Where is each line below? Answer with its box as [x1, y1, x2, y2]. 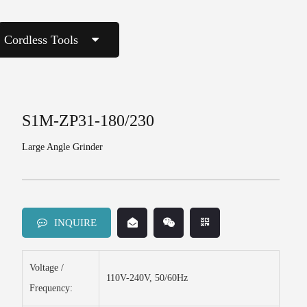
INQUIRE [53, 217, 97, 228]
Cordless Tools [3, 33, 78, 47]
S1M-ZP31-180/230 [22, 112, 154, 130]
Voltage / [29, 262, 64, 273]
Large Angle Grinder [22, 142, 103, 152]
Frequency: [29, 283, 75, 293]
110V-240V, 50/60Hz [106, 273, 188, 283]
